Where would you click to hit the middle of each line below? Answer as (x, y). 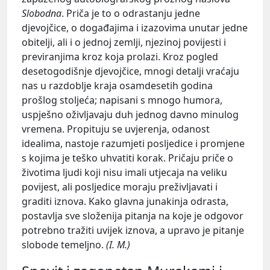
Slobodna (42, 14)
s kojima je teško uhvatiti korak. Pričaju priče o (127, 158)
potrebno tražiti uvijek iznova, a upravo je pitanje (133, 231)
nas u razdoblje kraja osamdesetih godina (117, 86)
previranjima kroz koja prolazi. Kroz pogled (120, 57)
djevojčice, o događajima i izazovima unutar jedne (135, 28)
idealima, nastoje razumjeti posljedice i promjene (133, 144)
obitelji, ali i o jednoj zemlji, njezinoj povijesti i (124, 42)
